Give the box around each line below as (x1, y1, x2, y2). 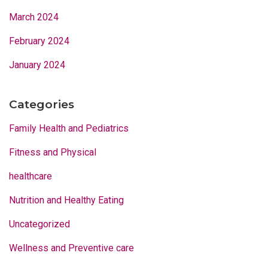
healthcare (9, 170, 52, 182)
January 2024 (9, 59, 65, 71)
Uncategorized (9, 218, 70, 230)
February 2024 (9, 35, 69, 47)
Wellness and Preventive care (9, 242, 134, 254)
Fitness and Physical (9, 146, 96, 158)
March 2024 (9, 11, 59, 23)
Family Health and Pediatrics (9, 122, 129, 134)
